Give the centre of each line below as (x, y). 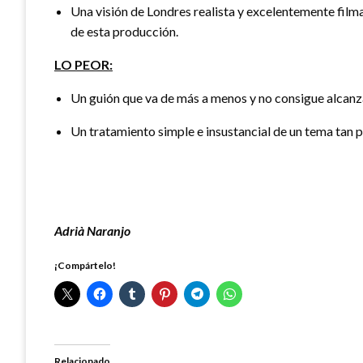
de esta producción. (124, 31)
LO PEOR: (83, 64)
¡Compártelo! (85, 265)
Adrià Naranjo (92, 230)
